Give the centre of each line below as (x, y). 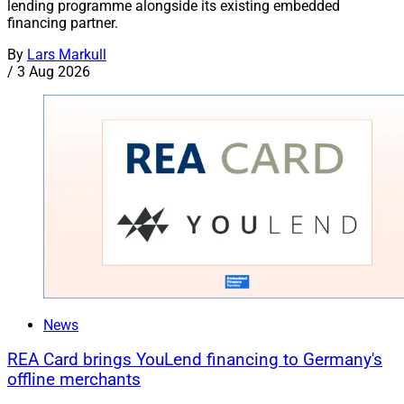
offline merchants (74, 380)
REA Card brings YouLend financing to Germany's (195, 360)
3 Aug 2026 (54, 71)
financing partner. (63, 23)
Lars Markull (67, 54)
